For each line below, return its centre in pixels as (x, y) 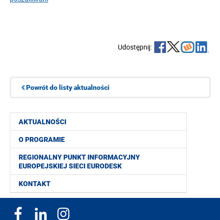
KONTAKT (35, 184)
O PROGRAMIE (42, 140)
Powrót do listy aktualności (68, 87)
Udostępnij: (135, 47)
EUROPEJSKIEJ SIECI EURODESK (70, 166)
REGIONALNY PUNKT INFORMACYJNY (79, 157)
